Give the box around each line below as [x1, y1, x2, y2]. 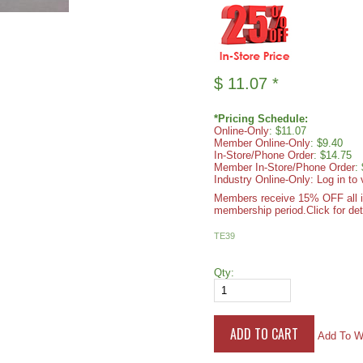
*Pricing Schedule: [214, 113, 308, 125]
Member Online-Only [214, 137, 310, 149]
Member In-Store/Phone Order [214, 161, 355, 173]
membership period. [214, 204, 306, 216]
